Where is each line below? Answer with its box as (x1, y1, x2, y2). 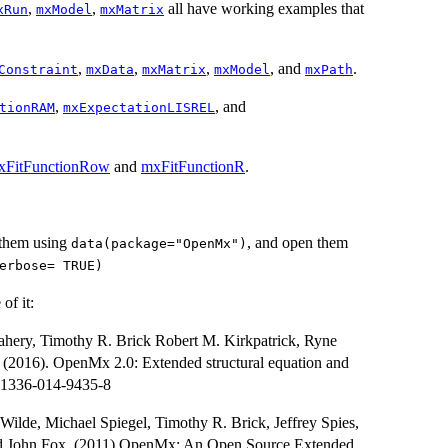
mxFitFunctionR (141, 157, 245, 175)
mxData (86, 61, 134, 77)
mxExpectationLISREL (63, 99, 215, 115)
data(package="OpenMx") (71, 235, 247, 251)
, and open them (247, 233, 348, 251)
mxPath (305, 61, 353, 77)
